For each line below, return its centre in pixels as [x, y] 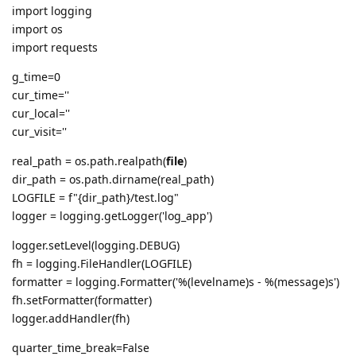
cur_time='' [41, 95]
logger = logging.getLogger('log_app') [112, 216]
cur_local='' [41, 114]
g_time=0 [36, 77]
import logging [52, 11]
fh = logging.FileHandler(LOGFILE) [102, 264]
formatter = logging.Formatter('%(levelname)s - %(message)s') [176, 282]
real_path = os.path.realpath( [89, 161]
